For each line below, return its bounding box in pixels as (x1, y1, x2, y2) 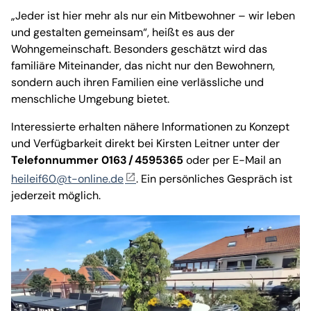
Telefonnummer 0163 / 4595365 (11, 152, 183, 167)
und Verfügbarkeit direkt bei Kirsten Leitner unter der (11, 135, 280, 151)
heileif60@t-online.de (11, 171, 124, 186)
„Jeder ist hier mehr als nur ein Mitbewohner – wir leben (11, 8, 295, 23)
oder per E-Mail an (183, 152, 281, 167)
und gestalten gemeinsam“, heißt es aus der (11, 24, 235, 40)
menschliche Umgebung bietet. (11, 91, 169, 106)
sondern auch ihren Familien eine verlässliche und (11, 74, 264, 90)
